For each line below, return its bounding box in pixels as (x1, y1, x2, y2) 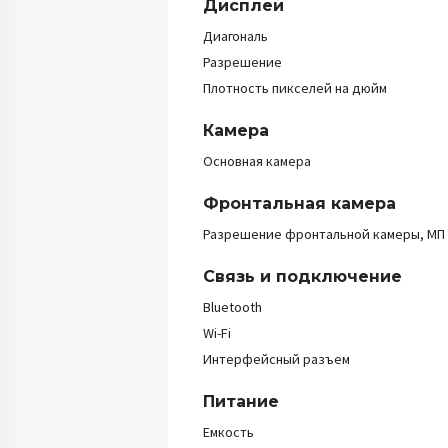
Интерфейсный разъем (203, 350, 350, 368)
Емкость (203, 423, 254, 441)
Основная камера (203, 152, 311, 170)
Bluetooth (203, 298, 262, 316)
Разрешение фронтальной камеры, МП (203, 225, 445, 243)
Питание (203, 392, 279, 411)
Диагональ (203, 27, 268, 45)
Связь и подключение (203, 267, 402, 286)
